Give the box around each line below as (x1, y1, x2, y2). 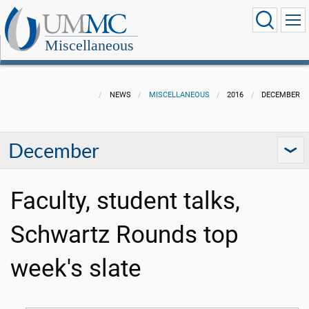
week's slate (10, 254, 141, 283)
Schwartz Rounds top (10, 220, 239, 250)
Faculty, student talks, (10, 186, 240, 216)
